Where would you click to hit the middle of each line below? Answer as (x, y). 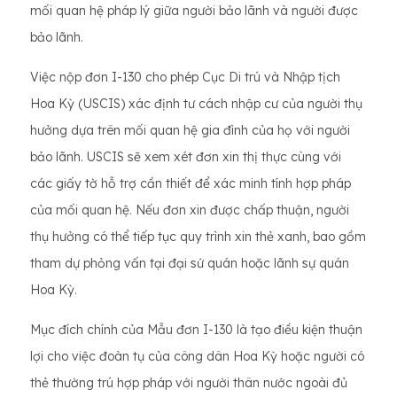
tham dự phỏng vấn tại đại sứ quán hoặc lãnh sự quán (190, 264)
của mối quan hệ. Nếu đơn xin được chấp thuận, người (190, 210)
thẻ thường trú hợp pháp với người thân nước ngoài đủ (189, 383)
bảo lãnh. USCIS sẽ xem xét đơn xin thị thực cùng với (186, 157)
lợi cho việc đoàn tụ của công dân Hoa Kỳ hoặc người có (197, 357)
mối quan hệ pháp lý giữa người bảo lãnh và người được (194, 11)
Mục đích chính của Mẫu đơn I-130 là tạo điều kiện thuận (196, 330)
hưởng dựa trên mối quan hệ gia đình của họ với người (190, 131)
